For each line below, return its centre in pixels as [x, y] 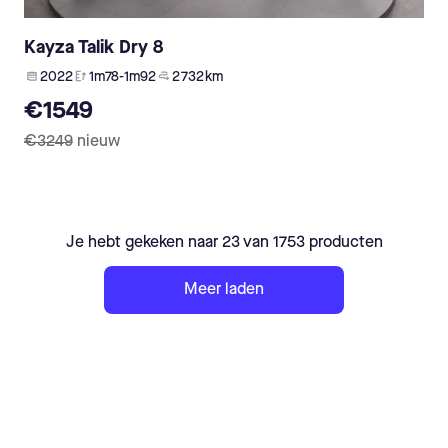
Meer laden [224, 290]
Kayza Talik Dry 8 [93, 48]
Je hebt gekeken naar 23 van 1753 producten [224, 243]
